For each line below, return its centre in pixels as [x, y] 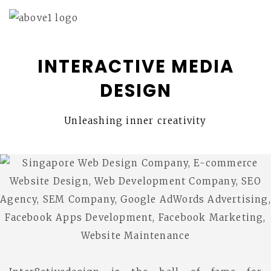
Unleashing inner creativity [135, 121]
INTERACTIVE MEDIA [135, 67]
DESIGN [135, 91]
